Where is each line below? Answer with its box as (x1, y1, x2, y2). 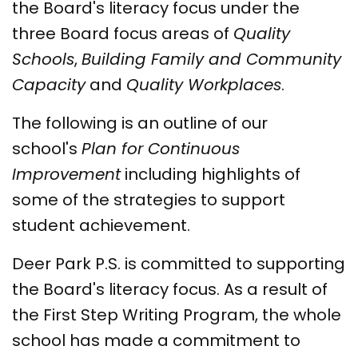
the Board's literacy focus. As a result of (12, 277, 328, 300)
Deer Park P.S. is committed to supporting (12, 252, 345, 275)
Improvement (12, 162, 121, 185)
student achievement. (12, 213, 194, 237)
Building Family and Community (82, 47, 341, 70)
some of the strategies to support (12, 188, 285, 211)
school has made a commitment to (12, 328, 300, 352)
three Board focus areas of (12, 22, 233, 45)
